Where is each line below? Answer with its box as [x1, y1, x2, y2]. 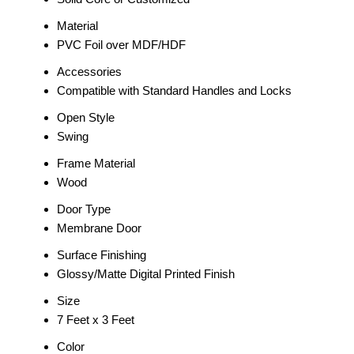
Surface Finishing [57, 248, 146, 262]
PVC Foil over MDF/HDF [57, 38, 186, 52]
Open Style [57, 111, 115, 125]
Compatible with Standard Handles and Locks [57, 84, 292, 98]
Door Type [57, 202, 111, 217]
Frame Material [57, 156, 135, 171]
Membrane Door [57, 221, 141, 235]
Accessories [57, 65, 122, 79]
